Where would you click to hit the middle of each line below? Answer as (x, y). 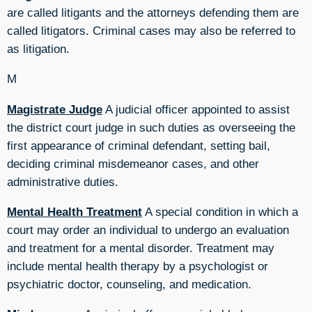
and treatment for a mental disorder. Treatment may (141, 248)
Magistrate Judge (55, 109)
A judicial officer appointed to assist (196, 109)
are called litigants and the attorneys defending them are (153, 12)
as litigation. (38, 48)
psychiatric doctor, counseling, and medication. (129, 284)
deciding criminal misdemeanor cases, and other (133, 163)
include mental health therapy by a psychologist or (138, 266)
